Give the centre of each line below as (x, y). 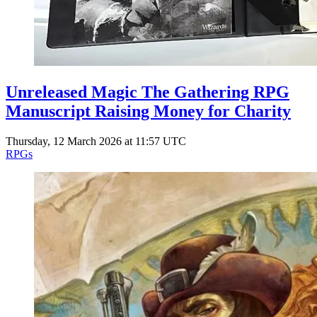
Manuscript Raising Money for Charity (148, 111)
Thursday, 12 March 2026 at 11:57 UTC (96, 141)
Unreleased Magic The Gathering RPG (148, 92)
